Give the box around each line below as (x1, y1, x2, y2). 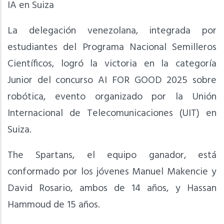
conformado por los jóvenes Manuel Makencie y (7, 163, 216, 180)
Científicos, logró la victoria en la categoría (7, 55, 216, 72)
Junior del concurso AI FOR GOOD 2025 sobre (7, 72, 216, 88)
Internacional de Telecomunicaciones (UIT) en (7, 105, 216, 121)
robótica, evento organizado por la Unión (7, 88, 216, 105)
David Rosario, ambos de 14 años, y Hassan (7, 180, 216, 196)
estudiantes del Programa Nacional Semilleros (7, 39, 216, 55)
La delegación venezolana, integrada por (7, 22, 216, 39)
